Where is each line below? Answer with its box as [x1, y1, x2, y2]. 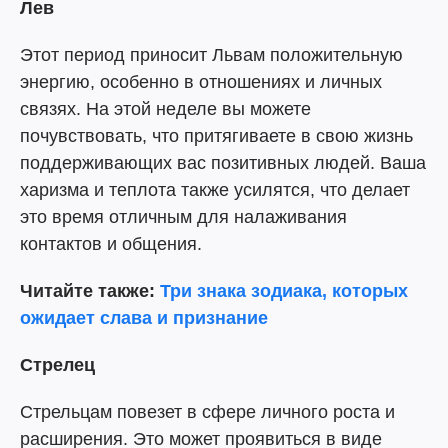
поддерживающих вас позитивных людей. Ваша [20, 153, 426, 173]
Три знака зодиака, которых [160, 281, 408, 301]
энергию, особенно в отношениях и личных [20, 72, 382, 92]
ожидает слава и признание [20, 308, 268, 328]
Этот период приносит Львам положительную [20, 45, 403, 65]
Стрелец [20, 355, 95, 375]
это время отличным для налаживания [20, 207, 347, 227]
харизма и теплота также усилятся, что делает [20, 180, 410, 200]
